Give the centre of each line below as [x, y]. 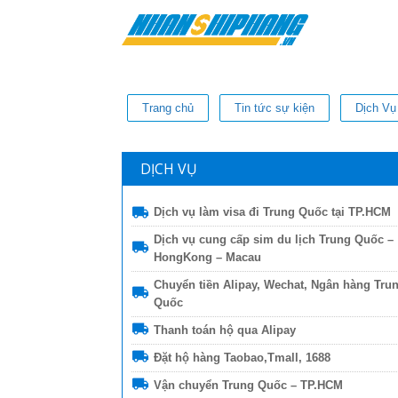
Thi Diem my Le [324, 380]
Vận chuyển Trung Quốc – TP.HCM [248, 385]
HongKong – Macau [207, 257]
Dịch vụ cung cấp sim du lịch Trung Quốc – [274, 239]
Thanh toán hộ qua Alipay [225, 330]
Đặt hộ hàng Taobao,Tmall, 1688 [242, 357]
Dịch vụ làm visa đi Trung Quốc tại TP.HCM [272, 211]
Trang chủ [168, 107]
